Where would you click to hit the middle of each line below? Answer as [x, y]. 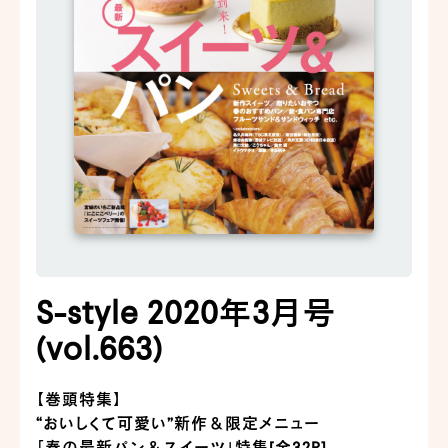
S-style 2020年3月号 [186, 314]
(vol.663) [100, 350]
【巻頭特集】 [79, 400]
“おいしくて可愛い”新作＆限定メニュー [178, 424]
